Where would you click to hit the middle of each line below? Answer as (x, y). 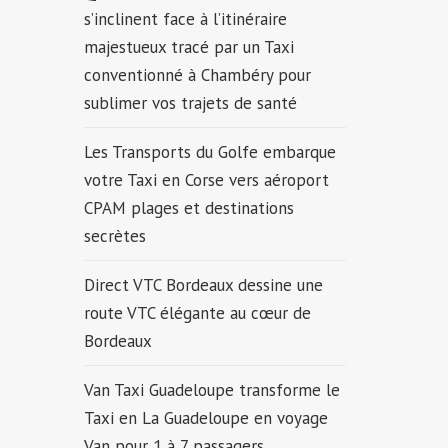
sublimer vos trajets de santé (192, 103)
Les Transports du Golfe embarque (209, 152)
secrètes (117, 236)
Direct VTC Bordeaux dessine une (203, 285)
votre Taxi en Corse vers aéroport (206, 180)
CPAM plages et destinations (188, 208)
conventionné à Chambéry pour (197, 75)
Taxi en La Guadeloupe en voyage (205, 418)
